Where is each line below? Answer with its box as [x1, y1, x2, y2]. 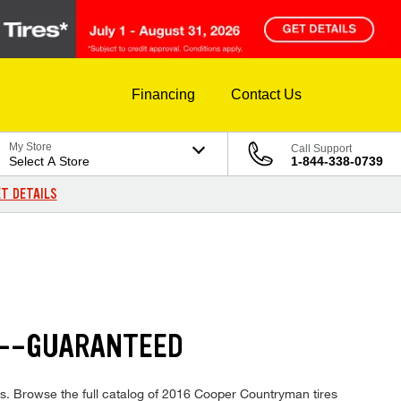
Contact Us [231, 87, 302, 103]
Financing [132, 87, 195, 103]
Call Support [291, 142, 352, 156]
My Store [9, 141, 53, 154]
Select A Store [9, 154, 90, 169]
